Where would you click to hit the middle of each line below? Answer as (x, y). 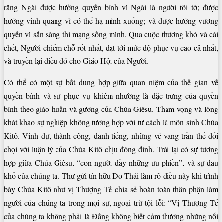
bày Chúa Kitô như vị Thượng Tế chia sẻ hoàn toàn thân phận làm (111, 189)
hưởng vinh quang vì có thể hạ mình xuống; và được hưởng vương (111, 21)
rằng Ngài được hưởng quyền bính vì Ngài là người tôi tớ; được (111, 7)
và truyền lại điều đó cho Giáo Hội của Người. (76, 61)
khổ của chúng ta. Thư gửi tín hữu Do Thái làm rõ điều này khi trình (111, 176)
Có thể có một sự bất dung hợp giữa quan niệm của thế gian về (111, 82)
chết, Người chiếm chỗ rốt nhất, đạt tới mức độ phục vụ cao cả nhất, (111, 48)
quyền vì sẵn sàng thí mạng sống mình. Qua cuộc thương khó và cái (111, 34)
